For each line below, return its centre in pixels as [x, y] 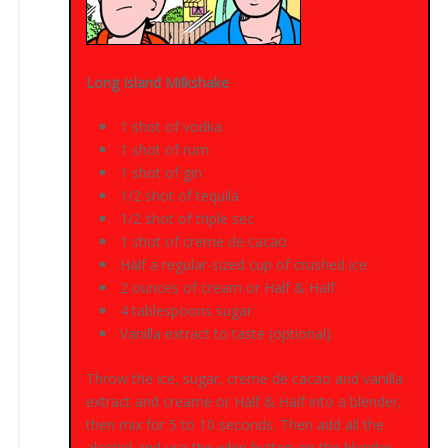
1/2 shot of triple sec [187, 218]
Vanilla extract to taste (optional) [226, 333]
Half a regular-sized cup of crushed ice [244, 264]
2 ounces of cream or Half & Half [228, 287]
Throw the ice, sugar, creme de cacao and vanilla [245, 378]
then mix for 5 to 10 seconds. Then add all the [235, 424]
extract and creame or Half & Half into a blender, [244, 401]
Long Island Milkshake [158, 82]
